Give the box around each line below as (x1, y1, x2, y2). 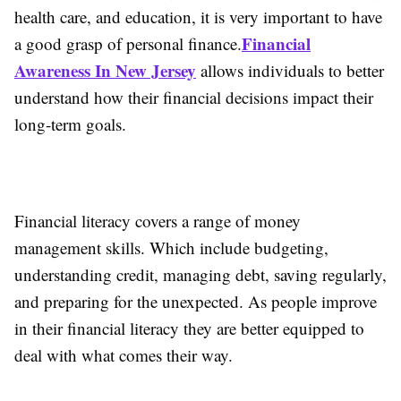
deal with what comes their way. (14, 343, 233, 366)
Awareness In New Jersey (14, 57, 196, 82)
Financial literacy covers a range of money (14, 209, 301, 232)
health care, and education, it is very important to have (14, 4, 382, 28)
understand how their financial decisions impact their (14, 85, 373, 108)
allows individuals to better (196, 58, 384, 81)
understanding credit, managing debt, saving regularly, (14, 262, 387, 286)
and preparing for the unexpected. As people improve (14, 289, 377, 312)
